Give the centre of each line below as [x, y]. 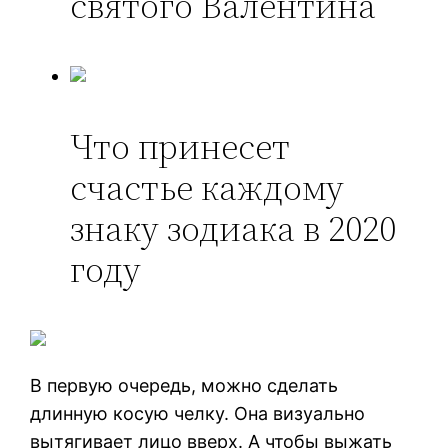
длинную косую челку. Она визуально [198, 413]
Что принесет [180, 146]
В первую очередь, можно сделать [184, 385]
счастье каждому [207, 187]
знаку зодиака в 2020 [233, 228]
